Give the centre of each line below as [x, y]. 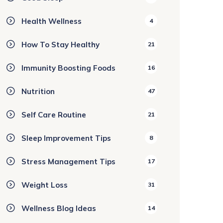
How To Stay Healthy [60, 45]
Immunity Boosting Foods [68, 68]
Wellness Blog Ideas [59, 208]
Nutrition [38, 91]
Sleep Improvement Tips [66, 138]
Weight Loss [45, 185]
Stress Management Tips [68, 162]
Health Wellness [52, 21]
